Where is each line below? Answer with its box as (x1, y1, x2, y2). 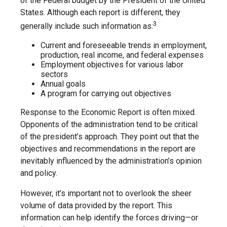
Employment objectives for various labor (41, 59, 183, 69)
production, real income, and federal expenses (41, 50, 204, 60)
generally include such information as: (20, 21, 153, 31)
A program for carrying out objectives (41, 88, 171, 98)
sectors (41, 69, 68, 79)
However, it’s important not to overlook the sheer (20, 188, 192, 198)
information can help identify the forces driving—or (20, 212, 198, 222)
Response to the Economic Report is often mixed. (20, 107, 196, 117)
